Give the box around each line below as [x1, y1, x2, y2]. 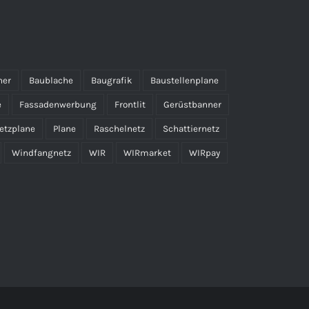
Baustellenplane [150, 75, 219, 86]
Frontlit [114, 99, 146, 110]
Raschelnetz [94, 123, 145, 134]
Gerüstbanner [163, 99, 221, 110]
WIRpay [189, 148, 220, 159]
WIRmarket [123, 148, 171, 159]
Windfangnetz [12, 148, 71, 159]
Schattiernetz [163, 123, 219, 134]
